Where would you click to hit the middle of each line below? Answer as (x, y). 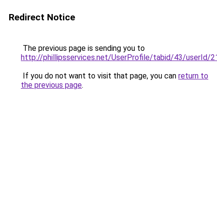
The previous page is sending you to (83, 48)
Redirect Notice (42, 17)
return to (193, 76)
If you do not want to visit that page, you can (100, 76)
